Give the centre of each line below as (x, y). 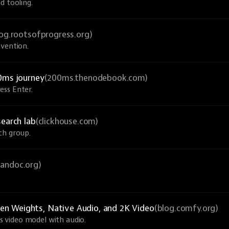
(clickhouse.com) (67, 121)
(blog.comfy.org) (186, 208)
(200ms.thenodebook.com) (96, 78)
